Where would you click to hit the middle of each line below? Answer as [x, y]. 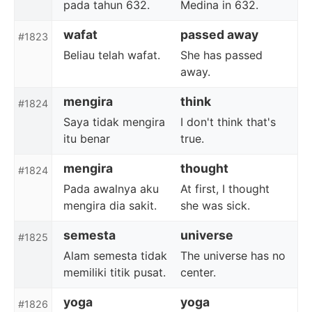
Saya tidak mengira [114, 122]
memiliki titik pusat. [115, 272]
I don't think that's [228, 122]
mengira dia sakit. [110, 205]
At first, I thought [225, 189]
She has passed [221, 55]
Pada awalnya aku [111, 189]
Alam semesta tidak [115, 256]
